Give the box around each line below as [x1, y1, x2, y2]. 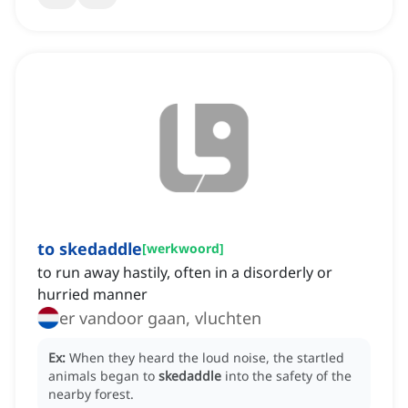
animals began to [48, 367, 158, 385]
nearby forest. [48, 385, 134, 403]
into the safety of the [225, 367, 352, 385]
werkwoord [147, 240, 219, 258]
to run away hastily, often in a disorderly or [37, 262, 332, 283]
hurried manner [37, 284, 148, 305]
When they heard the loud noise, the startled [69, 349, 344, 367]
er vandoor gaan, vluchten [59, 307, 261, 330]
